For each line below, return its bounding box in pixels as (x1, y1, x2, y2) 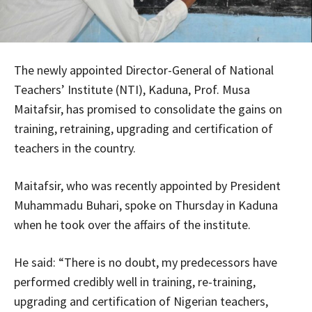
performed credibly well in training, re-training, (14, 274, 256, 290)
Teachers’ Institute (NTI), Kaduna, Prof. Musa (14, 81, 250, 98)
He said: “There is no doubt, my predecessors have (14, 254, 277, 271)
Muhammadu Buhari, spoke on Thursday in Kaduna (14, 197, 278, 214)
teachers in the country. (14, 140, 136, 157)
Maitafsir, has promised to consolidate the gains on (14, 101, 282, 118)
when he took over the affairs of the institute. (14, 217, 251, 233)
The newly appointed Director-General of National (14, 62, 274, 79)
